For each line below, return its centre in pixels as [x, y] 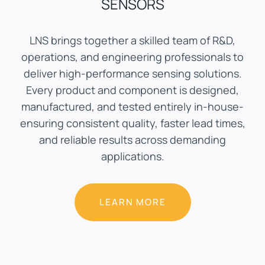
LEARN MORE [132, 202]
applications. [132, 156]
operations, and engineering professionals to [132, 56]
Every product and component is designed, [132, 90]
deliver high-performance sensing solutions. [132, 73]
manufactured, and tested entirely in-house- [132, 106]
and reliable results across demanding [132, 139]
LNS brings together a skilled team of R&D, [132, 40]
